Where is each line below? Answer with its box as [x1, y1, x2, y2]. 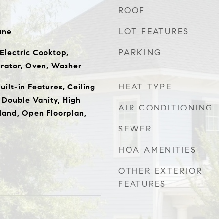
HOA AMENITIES [118, 145, 197, 155]
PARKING [118, 47, 162, 58]
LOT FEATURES [118, 26, 189, 37]
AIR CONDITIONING [118, 103, 213, 113]
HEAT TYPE [118, 82, 172, 92]
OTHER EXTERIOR [118, 166, 203, 176]
